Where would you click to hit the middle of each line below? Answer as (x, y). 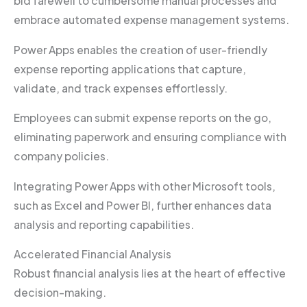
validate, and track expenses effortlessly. (122, 88)
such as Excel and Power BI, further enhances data (143, 205)
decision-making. (61, 293)
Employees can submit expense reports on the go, (143, 118)
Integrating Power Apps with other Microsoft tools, (145, 186)
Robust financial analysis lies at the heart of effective (150, 273)
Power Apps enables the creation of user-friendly (140, 49)
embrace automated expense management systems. (152, 20)
